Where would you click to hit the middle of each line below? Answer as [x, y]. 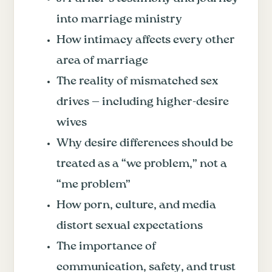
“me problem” [93, 184]
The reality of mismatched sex [138, 81]
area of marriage [102, 60]
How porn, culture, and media [136, 205]
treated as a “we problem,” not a [142, 164]
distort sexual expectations [130, 226]
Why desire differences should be [145, 143]
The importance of [106, 246]
